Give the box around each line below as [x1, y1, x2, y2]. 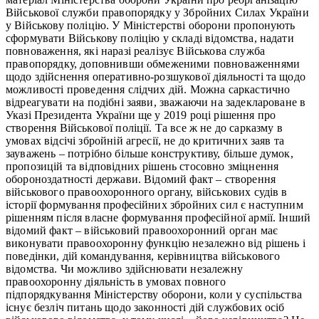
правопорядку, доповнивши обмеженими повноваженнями [6, 57, 300, 70]
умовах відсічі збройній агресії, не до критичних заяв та [6, 134, 284, 147]
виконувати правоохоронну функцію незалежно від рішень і [6, 236, 305, 249]
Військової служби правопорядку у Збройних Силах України [6, 6, 309, 19]
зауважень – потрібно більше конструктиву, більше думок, [6, 147, 293, 159]
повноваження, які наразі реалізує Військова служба [6, 44, 266, 57]
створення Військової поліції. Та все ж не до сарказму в [6, 121, 283, 134]
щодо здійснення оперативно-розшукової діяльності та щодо [6, 70, 305, 83]
